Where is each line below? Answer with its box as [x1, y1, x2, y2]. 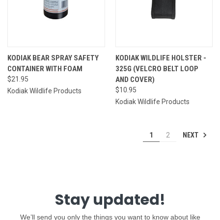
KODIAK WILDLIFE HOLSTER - [115, 53, 206, 62]
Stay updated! [55, 190, 165, 211]
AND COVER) [115, 75, 155, 84]
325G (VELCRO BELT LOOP [115, 64, 198, 73]
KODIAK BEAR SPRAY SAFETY [7, 53, 99, 62]
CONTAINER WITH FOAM [7, 64, 82, 73]
